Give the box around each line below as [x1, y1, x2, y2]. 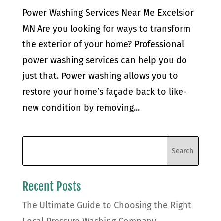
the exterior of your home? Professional [22, 39, 184, 50]
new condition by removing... [22, 102, 140, 113]
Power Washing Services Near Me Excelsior [22, 7, 194, 19]
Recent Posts [22, 179, 81, 194]
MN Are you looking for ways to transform [22, 23, 190, 35]
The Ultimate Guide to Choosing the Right [22, 200, 191, 211]
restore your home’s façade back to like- [22, 86, 186, 98]
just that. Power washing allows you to [22, 71, 178, 82]
